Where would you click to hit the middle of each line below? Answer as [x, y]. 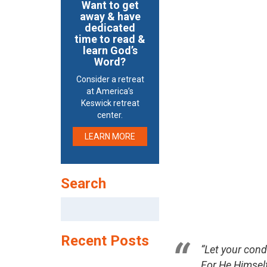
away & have [110, 16]
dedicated [110, 28]
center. [110, 115]
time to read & [110, 39]
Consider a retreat [110, 79]
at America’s [110, 91]
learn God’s [110, 50]
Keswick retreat [110, 103]
